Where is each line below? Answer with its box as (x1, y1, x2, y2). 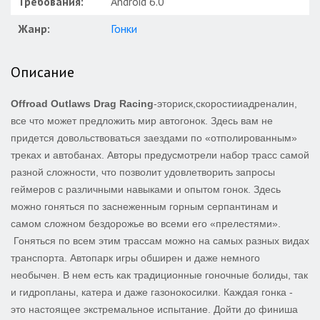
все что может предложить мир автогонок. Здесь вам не (11, 115, 273, 126)
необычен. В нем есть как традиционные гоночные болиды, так (11, 269, 308, 281)
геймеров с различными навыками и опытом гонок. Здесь (11, 184, 281, 195)
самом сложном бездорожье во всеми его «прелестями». (11, 218, 281, 229)
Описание (11, 63, 74, 81)
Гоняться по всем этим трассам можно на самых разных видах (11, 235, 309, 246)
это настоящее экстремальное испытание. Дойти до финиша (11, 304, 298, 315)
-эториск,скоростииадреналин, (154, 98, 297, 109)
